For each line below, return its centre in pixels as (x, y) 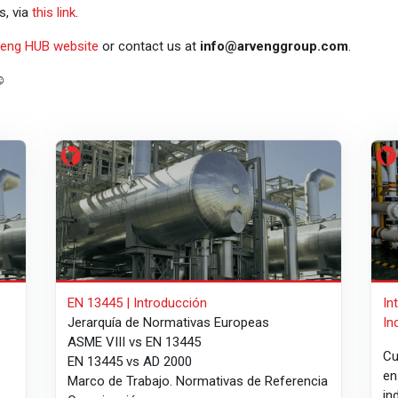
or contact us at (149, 46)
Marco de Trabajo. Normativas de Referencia (198, 382)
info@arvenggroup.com (274, 46)
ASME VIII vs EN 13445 (135, 342)
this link (53, 12)
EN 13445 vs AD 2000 (130, 362)
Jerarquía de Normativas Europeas (169, 323)
